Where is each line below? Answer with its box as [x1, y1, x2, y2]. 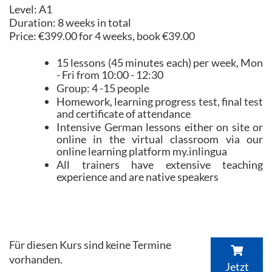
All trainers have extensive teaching [56, 158, 263, 171]
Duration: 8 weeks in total [9, 16, 131, 29]
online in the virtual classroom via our [56, 132, 263, 146]
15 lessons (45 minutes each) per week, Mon [56, 56, 263, 69]
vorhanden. [9, 253, 63, 266]
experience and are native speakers [56, 170, 219, 183]
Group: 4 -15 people [56, 81, 149, 95]
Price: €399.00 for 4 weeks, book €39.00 [9, 29, 195, 42]
